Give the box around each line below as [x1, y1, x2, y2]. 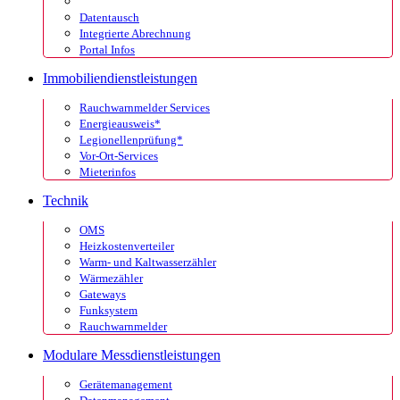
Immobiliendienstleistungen [43, 71, 197, 86]
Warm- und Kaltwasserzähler [79, 255, 216, 269]
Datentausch [79, 11, 139, 24]
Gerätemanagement [79, 378, 172, 391]
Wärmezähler [79, 271, 143, 285]
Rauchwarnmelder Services [79, 101, 210, 114]
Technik [43, 193, 88, 208]
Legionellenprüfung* [79, 133, 183, 146]
